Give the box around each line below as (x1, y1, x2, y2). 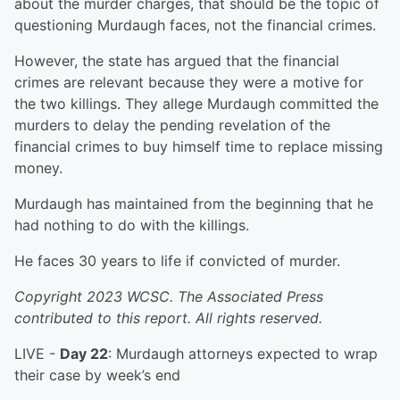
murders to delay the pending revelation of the (14, 116, 330, 135)
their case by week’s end (14, 366, 180, 385)
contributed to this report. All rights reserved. (14, 309, 322, 328)
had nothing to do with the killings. (14, 216, 249, 235)
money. (14, 159, 62, 178)
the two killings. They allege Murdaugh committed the (14, 95, 379, 113)
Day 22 (60, 345, 108, 363)
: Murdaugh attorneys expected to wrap (108, 345, 378, 363)
